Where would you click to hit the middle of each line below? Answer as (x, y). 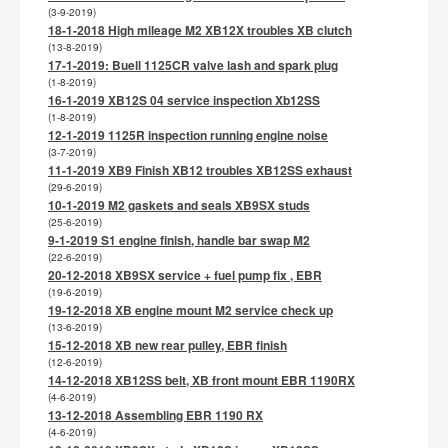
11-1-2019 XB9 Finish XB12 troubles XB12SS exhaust (200, 170)
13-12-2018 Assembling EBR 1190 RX (155, 415)
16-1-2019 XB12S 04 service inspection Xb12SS (184, 100)
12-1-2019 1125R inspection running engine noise (188, 135)
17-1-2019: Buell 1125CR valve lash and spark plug (193, 65)
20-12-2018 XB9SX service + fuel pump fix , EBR (185, 275)
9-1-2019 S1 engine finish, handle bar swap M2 (179, 240)
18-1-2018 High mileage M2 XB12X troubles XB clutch (200, 30)
